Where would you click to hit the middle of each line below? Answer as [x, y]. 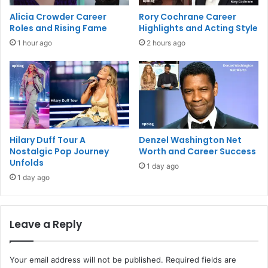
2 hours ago [166, 43]
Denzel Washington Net [190, 140]
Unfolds [27, 162]
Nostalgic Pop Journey [59, 151]
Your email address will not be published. [86, 259]
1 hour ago [35, 43]
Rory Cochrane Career [188, 17]
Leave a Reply [46, 224]
